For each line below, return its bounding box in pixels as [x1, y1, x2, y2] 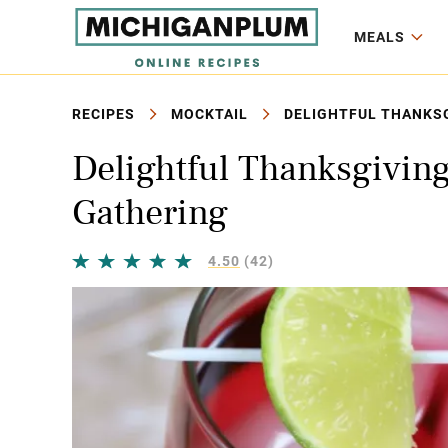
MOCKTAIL [171, 106, 248, 122]
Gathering [72, 195, 228, 231]
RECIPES [72, 106, 135, 122]
